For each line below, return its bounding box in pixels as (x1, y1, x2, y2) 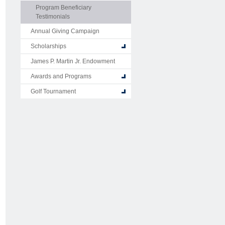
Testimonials (36, 13, 70, 20)
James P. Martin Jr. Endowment (31, 58, 115, 65)
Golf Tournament (31, 88, 76, 95)
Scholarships (31, 43, 66, 50)
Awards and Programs (31, 73, 91, 80)
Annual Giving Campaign (31, 28, 99, 35)
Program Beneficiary (36, 4, 91, 11)
